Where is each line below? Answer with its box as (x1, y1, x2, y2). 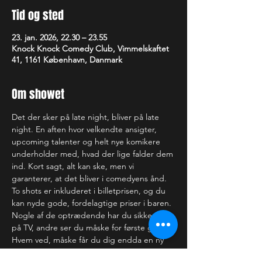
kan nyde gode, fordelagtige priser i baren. (12, 198, 171, 208)
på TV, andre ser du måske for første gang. (12, 222, 171, 233)
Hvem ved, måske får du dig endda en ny (12, 235, 166, 245)
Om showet (12, 85, 64, 103)
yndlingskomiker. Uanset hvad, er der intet (12, 247, 170, 257)
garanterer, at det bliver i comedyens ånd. (12, 173, 167, 184)
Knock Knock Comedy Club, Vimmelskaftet (12, 43, 169, 54)
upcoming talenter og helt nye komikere (12, 136, 163, 147)
